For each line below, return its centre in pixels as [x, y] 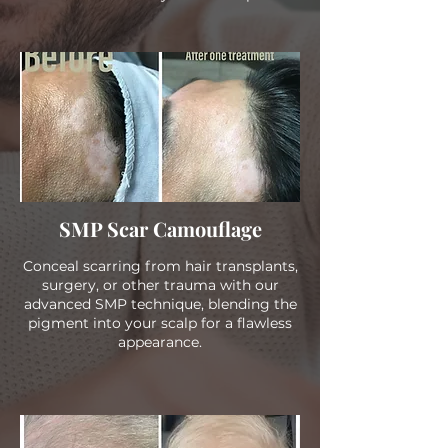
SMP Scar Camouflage [160, 228]
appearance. [160, 342]
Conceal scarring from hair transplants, [160, 266]
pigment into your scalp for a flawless [160, 323]
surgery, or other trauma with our [160, 285]
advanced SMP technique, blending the [160, 304]
